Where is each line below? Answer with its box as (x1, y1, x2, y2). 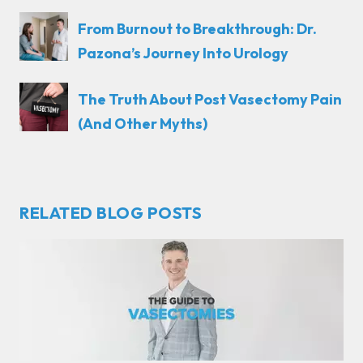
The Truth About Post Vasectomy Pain (78, 89, 342, 109)
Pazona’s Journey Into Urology (78, 43, 288, 62)
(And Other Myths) (78, 113, 207, 133)
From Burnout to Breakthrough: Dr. (78, 19, 317, 38)
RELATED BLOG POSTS (19, 203, 202, 224)
